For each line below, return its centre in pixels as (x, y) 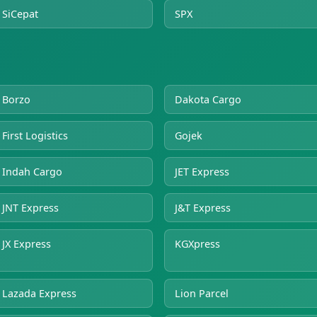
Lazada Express (39, 293)
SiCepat (20, 13)
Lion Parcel (202, 293)
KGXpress (197, 243)
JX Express (27, 243)
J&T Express (203, 207)
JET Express (202, 171)
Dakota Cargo (208, 99)
